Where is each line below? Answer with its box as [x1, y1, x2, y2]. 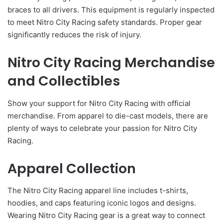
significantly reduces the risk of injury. [7, 30, 141, 40]
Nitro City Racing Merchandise [7, 53, 215, 72]
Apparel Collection [7, 159, 136, 178]
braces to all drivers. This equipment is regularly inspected [7, 5, 215, 15]
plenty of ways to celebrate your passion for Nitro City [7, 123, 197, 133]
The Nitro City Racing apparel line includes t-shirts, [7, 186, 188, 196]
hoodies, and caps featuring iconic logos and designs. [7, 198, 196, 208]
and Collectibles [7, 72, 120, 91]
